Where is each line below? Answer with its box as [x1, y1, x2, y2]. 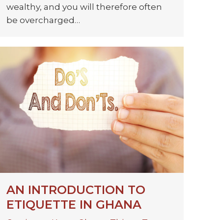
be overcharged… [6, 15, 80, 26]
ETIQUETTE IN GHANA [6, 197, 141, 212]
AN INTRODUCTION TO [6, 183, 145, 197]
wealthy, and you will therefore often [6, 2, 162, 12]
